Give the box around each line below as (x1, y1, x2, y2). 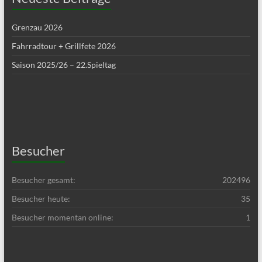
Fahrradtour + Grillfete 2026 (11, 41, 116, 51)
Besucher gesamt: (11, 175, 75, 185)
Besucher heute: (11, 194, 70, 204)
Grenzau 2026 (11, 22, 63, 32)
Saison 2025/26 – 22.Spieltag (11, 60, 116, 70)
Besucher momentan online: (11, 212, 113, 222)
